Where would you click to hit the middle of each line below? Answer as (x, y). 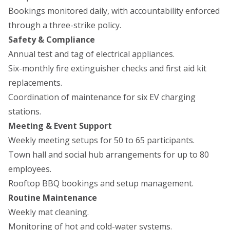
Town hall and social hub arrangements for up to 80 (109, 155)
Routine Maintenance (53, 198)
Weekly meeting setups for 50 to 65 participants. (101, 140)
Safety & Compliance (52, 40)
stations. (25, 112)
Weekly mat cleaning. (49, 212)
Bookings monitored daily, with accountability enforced (114, 11)
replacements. (35, 83)
